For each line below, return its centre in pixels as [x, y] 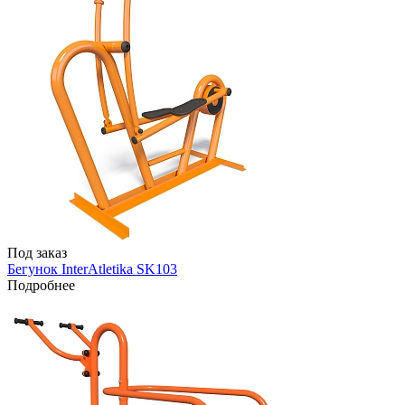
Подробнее [41, 285]
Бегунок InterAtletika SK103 [92, 268]
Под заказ [37, 252]
